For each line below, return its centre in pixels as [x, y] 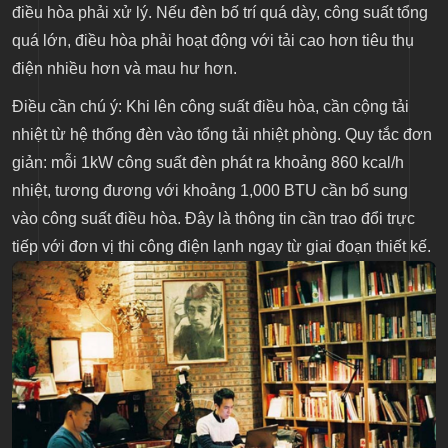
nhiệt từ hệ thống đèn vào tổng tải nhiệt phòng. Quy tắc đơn [222, 135]
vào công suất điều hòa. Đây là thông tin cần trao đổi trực [213, 219]
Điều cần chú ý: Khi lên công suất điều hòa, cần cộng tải [210, 107]
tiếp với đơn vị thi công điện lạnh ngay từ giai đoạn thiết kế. [221, 247]
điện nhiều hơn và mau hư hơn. [124, 69]
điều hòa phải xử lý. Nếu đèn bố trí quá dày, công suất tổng [220, 13]
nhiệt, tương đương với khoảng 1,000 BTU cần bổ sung [210, 191]
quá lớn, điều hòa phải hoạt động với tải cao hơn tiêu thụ [213, 41]
